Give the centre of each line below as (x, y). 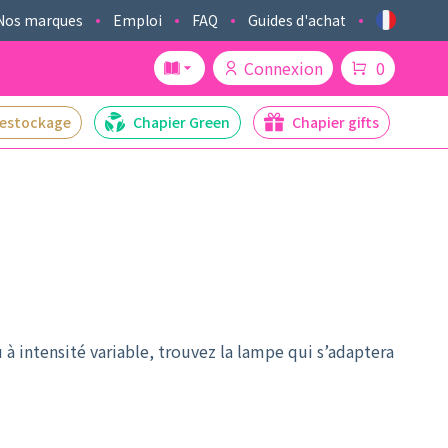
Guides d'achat (297, 20)
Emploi (137, 20)
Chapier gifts (335, 122)
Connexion (283, 68)
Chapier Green (181, 122)
